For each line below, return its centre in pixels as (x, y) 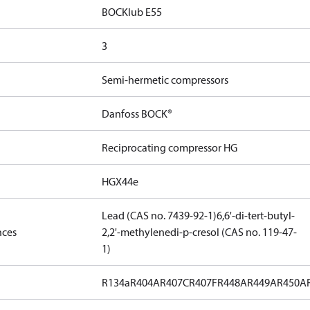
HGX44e (120, 181)
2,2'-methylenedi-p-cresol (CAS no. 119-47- (200, 232)
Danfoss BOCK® (137, 113)
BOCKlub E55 (132, 12)
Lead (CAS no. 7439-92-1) (159, 215)
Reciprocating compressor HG (170, 147)
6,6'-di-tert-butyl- (256, 215)
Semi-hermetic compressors (165, 80)
